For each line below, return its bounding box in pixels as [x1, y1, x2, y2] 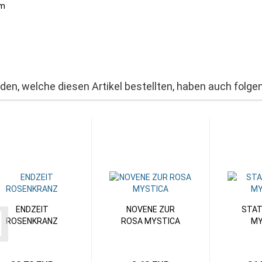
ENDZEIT [15, 205, 49, 214]
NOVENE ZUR [126, 205, 175, 214]
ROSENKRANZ [6, 216, 58, 226]
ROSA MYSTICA [120, 216, 180, 226]
